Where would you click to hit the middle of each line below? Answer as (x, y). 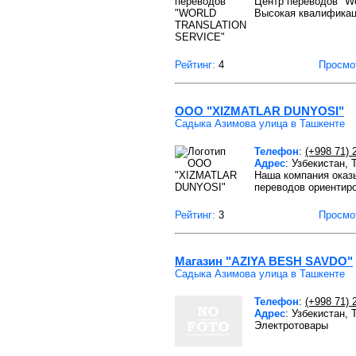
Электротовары (291, 325)
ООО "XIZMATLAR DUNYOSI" (259, 111)
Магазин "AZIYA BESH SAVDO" (264, 261)
